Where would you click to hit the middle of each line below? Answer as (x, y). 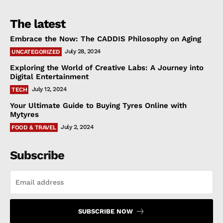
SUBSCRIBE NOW (106, 212)
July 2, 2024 (77, 127)
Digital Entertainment (49, 77)
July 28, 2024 (83, 52)
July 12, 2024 (49, 89)
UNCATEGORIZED (36, 52)
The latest (38, 24)
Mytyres (24, 115)
